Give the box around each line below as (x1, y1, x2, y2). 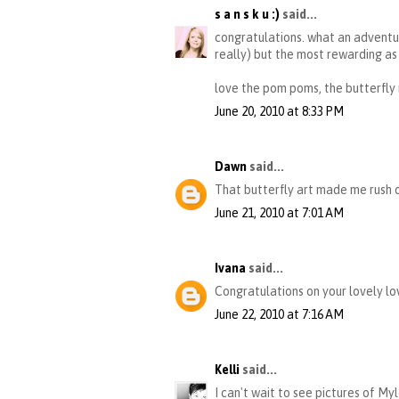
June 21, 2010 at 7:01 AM (215, 206, 344, 221)
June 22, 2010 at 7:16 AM (215, 307, 344, 322)
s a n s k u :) (215, 7, 280, 22)
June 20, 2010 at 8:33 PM (215, 104, 344, 119)
